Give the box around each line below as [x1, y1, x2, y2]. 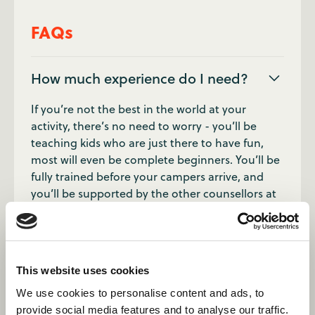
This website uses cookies [16, 264, 150, 276]
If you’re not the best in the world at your [31, 101, 246, 117]
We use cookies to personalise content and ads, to [16, 286, 264, 299]
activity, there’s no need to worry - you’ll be [31, 118, 257, 134]
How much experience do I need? [31, 68, 248, 89]
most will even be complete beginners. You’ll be [31, 152, 280, 167]
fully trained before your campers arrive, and [31, 169, 264, 184]
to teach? [31, 263, 91, 283]
